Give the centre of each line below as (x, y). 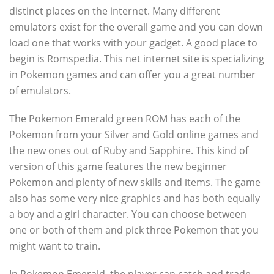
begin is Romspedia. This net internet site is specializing (137, 59)
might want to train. (55, 246)
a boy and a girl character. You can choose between (128, 214)
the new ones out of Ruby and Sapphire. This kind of (129, 150)
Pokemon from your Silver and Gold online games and (134, 135)
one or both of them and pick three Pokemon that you (134, 230)
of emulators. (40, 91)
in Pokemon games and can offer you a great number (132, 75)
